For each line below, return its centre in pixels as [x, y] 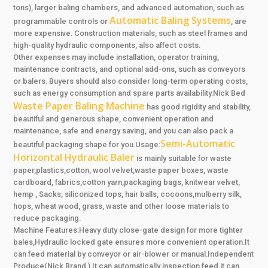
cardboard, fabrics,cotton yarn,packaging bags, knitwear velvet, [127, 182]
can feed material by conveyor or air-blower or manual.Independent [134, 254]
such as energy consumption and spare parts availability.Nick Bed [130, 93]
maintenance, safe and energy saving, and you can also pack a [124, 130]
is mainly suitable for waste [183, 158]
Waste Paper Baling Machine [79, 106]
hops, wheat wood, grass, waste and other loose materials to [121, 206]
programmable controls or [62, 21]
